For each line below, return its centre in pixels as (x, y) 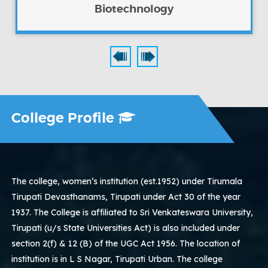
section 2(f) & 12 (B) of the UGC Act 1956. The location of (126, 243)
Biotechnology (134, 9)
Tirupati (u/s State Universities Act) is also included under (126, 228)
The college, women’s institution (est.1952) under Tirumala (127, 181)
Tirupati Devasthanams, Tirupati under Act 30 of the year (126, 197)
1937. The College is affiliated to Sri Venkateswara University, (133, 212)
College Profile (65, 118)
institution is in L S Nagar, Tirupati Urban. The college (117, 259)
